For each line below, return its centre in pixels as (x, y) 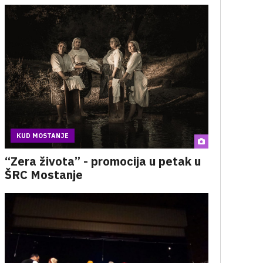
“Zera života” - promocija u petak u (102, 161)
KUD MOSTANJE (42, 136)
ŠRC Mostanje (43, 175)
